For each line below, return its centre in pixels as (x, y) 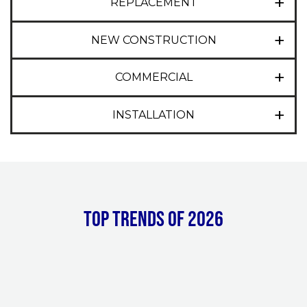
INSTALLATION (153, 114)
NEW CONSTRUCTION (153, 40)
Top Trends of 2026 (153, 219)
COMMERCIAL (153, 77)
